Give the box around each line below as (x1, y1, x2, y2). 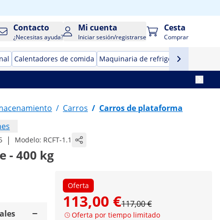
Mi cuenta (78, 22, 118, 33)
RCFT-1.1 (43, 135, 72, 144)
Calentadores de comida (14, 54, 94, 63)
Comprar (164, 33, 189, 41)
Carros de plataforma (99, 103, 183, 113)
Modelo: (15, 135, 43, 144)
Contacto (13, 22, 50, 33)
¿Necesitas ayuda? (13, 33, 64, 41)
